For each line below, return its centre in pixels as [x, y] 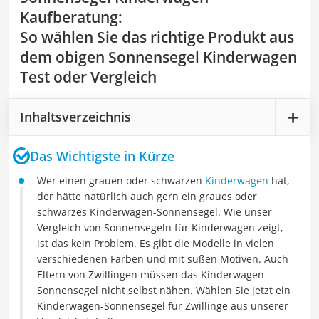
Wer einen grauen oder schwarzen [121, 181]
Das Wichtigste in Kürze [102, 156]
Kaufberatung [69, 17]
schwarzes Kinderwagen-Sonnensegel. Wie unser [155, 212]
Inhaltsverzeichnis [75, 116]
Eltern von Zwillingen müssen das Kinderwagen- [152, 274]
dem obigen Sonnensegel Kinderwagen [158, 57]
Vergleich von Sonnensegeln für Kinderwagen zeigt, [160, 228]
